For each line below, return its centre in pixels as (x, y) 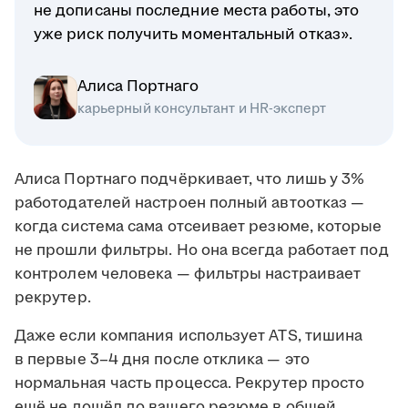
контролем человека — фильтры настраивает (188, 275)
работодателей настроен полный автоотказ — (190, 204)
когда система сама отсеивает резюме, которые (199, 227)
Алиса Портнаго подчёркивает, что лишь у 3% (190, 180)
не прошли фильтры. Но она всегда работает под (202, 251)
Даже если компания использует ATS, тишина (189, 337)
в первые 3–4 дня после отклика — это (162, 360)
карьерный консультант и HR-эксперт (202, 109)
